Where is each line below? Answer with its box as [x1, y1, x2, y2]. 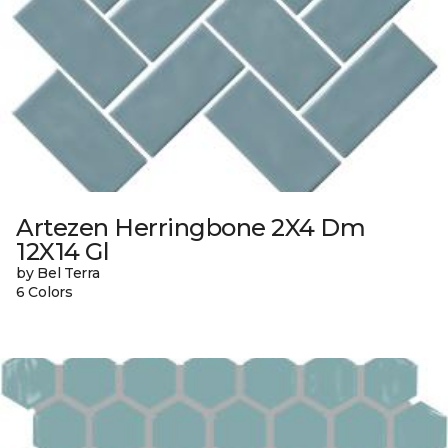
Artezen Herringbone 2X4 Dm [16, 212, 366, 242]
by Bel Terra [16, 263, 100, 282]
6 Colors [16, 282, 73, 301]
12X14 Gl [16, 236, 110, 266]
